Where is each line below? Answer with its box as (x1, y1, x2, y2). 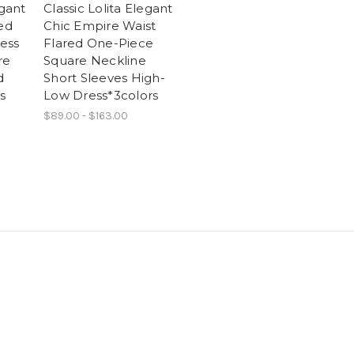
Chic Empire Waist (43, 17, 156, 33)
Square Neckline (43, 52, 146, 68)
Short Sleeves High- (43, 70, 165, 85)
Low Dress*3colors (43, 87, 159, 103)
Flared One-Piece (43, 35, 153, 51)
